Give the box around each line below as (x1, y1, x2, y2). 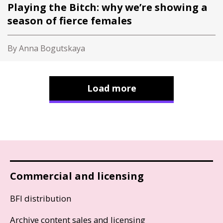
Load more (87, 82, 136, 94)
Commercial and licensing (10, 169, 144, 183)
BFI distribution (10, 193, 71, 204)
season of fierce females (7, 14, 132, 27)
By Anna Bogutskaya (7, 43, 85, 54)
